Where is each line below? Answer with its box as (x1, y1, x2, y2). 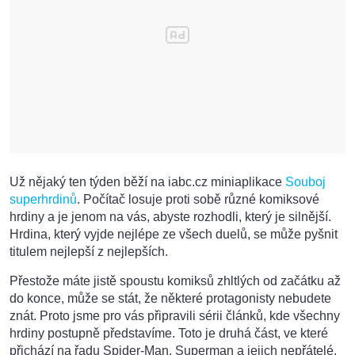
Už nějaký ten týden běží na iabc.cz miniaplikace (10, 175, 285, 189)
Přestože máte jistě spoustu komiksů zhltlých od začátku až (10, 274, 341, 288)
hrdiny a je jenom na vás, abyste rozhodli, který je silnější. (10, 210, 331, 224)
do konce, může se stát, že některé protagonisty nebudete (10, 292, 331, 306)
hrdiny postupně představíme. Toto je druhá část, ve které (10, 326, 328, 341)
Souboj (285, 175, 326, 189)
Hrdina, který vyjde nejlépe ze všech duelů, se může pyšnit (10, 227, 338, 242)
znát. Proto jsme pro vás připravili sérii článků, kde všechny (10, 309, 340, 323)
